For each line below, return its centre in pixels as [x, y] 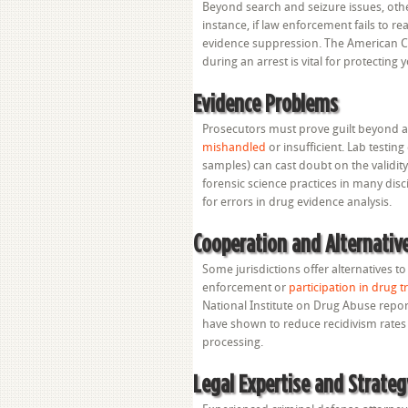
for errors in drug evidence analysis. [297, 202]
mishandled [234, 147]
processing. [233, 342]
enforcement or [245, 287]
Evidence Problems [265, 102]
